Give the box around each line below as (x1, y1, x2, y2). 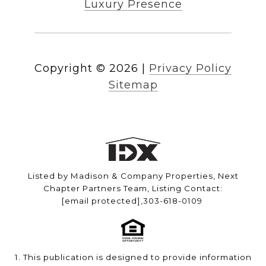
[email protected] (61, 196, 141, 206)
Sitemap (108, 78, 158, 92)
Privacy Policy (149, 62, 232, 75)
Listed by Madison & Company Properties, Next (27, 171, 239, 181)
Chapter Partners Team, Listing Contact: (43, 183, 223, 194)
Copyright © (34, 62, 106, 75)
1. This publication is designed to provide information (14, 252, 252, 262)
